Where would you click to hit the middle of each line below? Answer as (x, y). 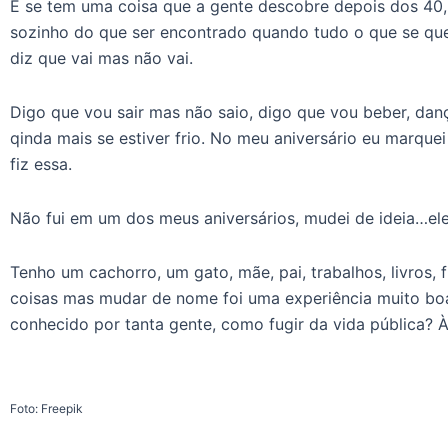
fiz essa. (41, 163)
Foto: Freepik (46, 408)
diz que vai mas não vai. (101, 57)
